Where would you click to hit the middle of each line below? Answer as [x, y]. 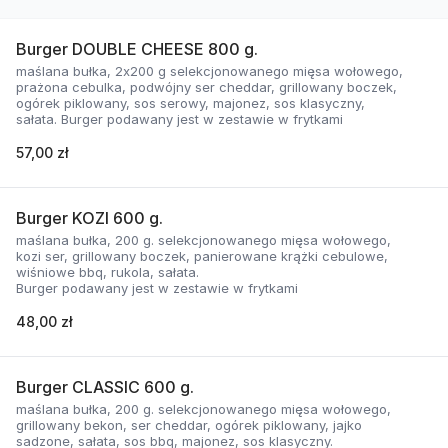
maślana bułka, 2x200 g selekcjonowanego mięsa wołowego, [209, 71]
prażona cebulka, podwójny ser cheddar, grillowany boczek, [206, 87]
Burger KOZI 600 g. [89, 218]
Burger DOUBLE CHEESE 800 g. [137, 49]
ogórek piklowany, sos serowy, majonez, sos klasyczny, [190, 103]
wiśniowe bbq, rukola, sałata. [109, 272]
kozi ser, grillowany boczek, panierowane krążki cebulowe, [202, 256]
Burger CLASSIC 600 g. [105, 387]
